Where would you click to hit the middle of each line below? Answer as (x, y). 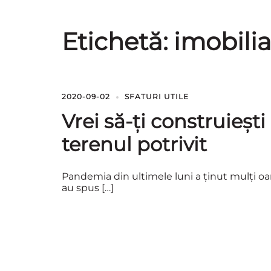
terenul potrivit (134, 144)
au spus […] (88, 188)
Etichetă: (118, 41)
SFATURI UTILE (157, 96)
